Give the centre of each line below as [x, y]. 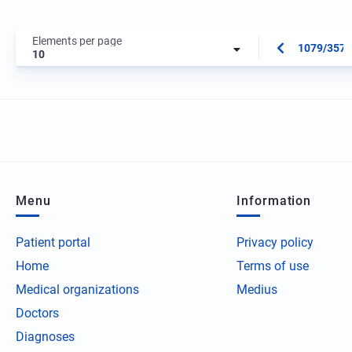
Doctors [37, 313]
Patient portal [53, 243]
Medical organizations [77, 290]
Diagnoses [45, 337]
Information [274, 200]
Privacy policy [275, 243]
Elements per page [77, 41]
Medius [257, 290]
